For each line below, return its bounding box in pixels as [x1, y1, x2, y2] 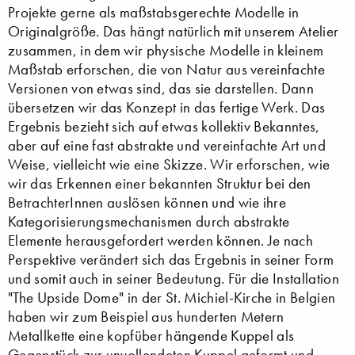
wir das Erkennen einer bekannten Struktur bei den [8, 174, 311, 193]
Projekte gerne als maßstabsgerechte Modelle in [8, 2, 300, 21]
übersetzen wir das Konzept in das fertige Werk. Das [8, 97, 326, 116]
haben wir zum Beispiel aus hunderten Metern [8, 307, 284, 326]
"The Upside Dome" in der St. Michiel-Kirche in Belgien [8, 288, 336, 307]
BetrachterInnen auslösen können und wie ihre [8, 193, 287, 212]
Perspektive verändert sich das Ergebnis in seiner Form [8, 250, 334, 269]
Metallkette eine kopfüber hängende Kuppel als [8, 326, 295, 345]
